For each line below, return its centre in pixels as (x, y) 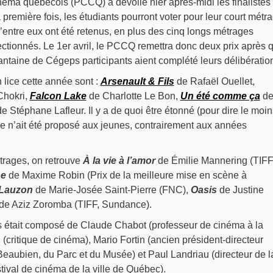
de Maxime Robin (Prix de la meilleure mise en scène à (126, 175)
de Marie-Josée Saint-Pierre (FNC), (112, 190)
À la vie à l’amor (119, 161)
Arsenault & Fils (137, 82)
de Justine (240, 190)
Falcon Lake (58, 96)
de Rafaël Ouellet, (214, 82)
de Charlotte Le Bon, (133, 96)
